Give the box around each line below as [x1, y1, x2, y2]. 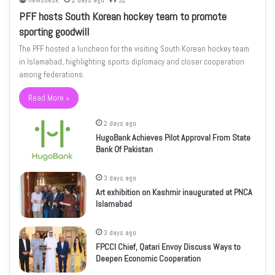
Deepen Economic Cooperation [96, 253, 201, 265]
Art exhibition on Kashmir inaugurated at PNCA [96, 187, 253, 198]
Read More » [28, 93, 70, 104]
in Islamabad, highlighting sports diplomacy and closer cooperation [19, 56, 245, 68]
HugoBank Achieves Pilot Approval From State [96, 132, 251, 144]
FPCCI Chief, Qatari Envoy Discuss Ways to [96, 241, 241, 253]
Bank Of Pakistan [96, 144, 153, 155]
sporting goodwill [19, 25, 90, 39]
